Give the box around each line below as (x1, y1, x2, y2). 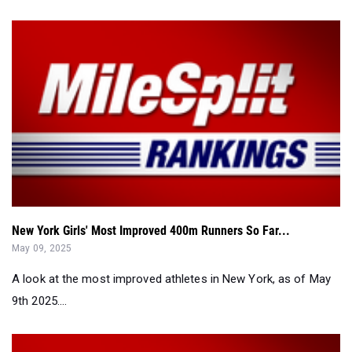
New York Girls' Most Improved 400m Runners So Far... (12, 222, 290, 238)
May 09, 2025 (12, 242, 72, 254)
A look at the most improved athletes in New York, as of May (12, 271, 331, 286)
